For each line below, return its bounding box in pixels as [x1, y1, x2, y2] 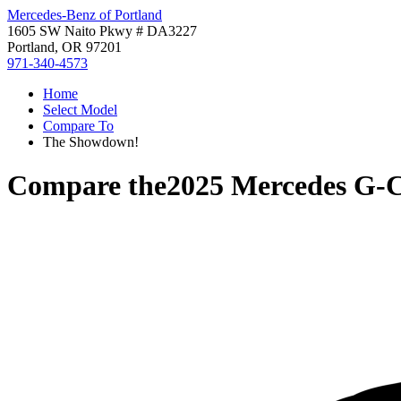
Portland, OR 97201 [7, 39, 122, 55]
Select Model [43, 102, 117, 117]
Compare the [7, 169, 166, 202]
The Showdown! [43, 134, 139, 149]
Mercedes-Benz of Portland [7, 7, 162, 22]
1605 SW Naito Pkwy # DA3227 [7, 23, 197, 38]
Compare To [43, 118, 114, 133]
